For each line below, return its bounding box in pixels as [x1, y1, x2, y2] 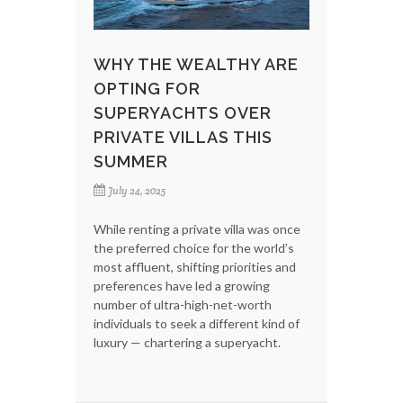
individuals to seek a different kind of [94, 315, 300, 331]
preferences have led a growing [94, 277, 270, 293]
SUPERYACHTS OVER [94, 103, 272, 122]
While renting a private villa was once [94, 220, 300, 237]
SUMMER [94, 151, 168, 171]
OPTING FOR [94, 78, 201, 98]
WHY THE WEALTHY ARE [94, 54, 299, 74]
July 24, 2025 [108, 184, 166, 197]
